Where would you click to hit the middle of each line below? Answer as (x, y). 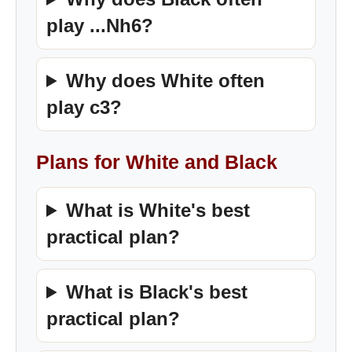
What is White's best (158, 210)
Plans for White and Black (157, 162)
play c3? (84, 107)
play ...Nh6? (100, 26)
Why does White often (166, 81)
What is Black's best (157, 292)
